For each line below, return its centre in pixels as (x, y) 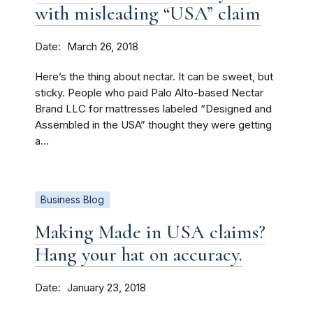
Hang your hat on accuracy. (139, 254)
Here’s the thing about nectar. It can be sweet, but (154, 77)
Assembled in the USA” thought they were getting (153, 125)
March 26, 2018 (103, 47)
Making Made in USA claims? (150, 232)
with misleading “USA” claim (148, 13)
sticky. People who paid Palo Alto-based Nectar (149, 93)
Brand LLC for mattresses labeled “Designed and (153, 109)
